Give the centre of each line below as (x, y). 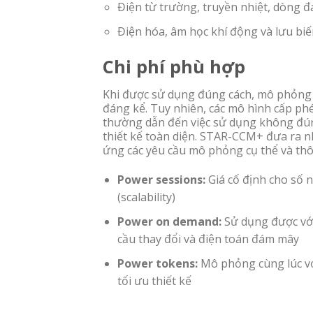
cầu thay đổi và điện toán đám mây (208, 239)
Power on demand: (169, 222)
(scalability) (146, 197)
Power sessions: (161, 180)
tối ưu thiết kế (154, 281)
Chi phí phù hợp (174, 66)
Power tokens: (157, 263)
